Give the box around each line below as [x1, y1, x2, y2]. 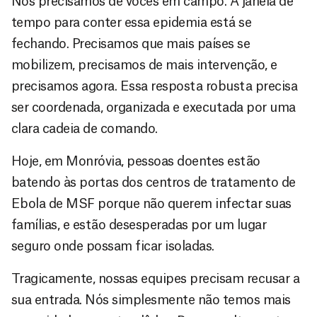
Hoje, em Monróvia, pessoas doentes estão [11, 154, 260, 168]
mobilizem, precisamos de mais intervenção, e [11, 58, 277, 71]
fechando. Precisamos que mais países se [11, 37, 250, 50]
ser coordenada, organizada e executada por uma [11, 100, 296, 114]
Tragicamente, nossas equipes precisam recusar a [11, 272, 300, 285]
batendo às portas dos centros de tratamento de [11, 175, 296, 189]
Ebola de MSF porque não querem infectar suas [11, 197, 292, 210]
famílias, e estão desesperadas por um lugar [11, 218, 267, 231]
